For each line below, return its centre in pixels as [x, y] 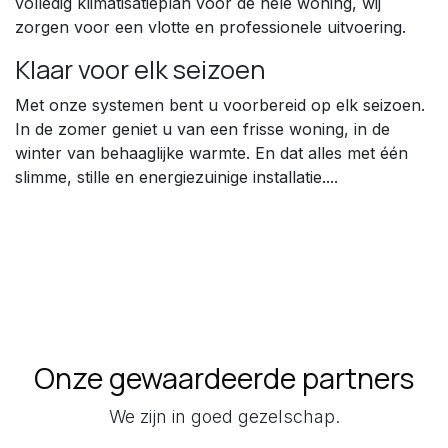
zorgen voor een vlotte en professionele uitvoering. [210, 27]
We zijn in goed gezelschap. [224, 417]
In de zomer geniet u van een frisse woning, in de [202, 129]
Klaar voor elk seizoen [140, 70]
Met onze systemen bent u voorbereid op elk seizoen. [220, 105]
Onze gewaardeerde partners [224, 378]
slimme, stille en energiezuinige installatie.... [176, 177]
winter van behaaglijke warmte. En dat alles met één [211, 153]
